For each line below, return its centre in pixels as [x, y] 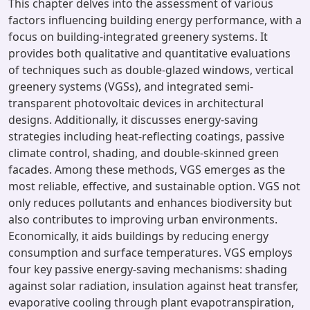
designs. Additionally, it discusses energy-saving [133, 120]
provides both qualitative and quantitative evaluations [149, 53]
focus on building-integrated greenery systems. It [138, 37]
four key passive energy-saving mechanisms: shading [148, 269]
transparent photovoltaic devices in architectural [136, 103]
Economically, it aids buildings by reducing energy [138, 236]
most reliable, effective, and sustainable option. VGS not [154, 186]
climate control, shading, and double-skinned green [144, 153]
